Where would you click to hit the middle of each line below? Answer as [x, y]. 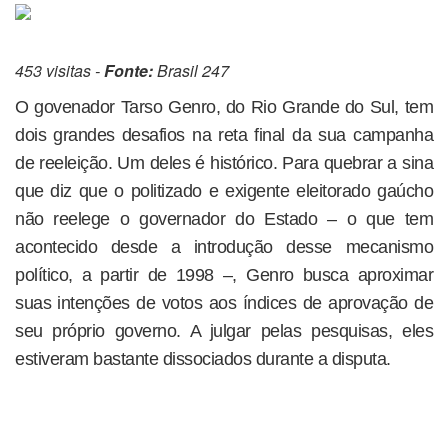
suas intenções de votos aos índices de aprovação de [224, 303]
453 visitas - [59, 70]
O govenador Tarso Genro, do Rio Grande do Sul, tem [224, 107]
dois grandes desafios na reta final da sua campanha [224, 135]
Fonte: [128, 70]
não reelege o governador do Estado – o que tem [224, 219]
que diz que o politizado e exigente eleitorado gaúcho [224, 191]
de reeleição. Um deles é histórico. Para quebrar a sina [224, 163]
